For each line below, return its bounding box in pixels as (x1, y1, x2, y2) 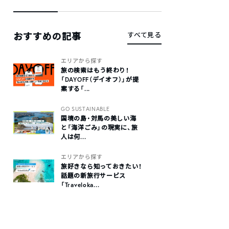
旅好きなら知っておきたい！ (61, 163, 142, 170)
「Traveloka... (61, 181, 100, 189)
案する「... (61, 85, 90, 93)
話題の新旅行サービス (61, 172, 126, 179)
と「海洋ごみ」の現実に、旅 (61, 124, 138, 131)
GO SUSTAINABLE (61, 105, 110, 112)
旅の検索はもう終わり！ (61, 66, 129, 74)
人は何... (61, 133, 86, 141)
